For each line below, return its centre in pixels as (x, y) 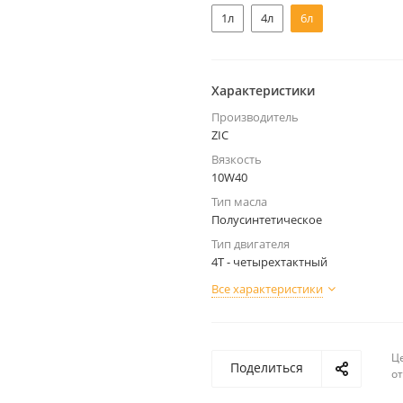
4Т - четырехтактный (269, 262)
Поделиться (267, 367)
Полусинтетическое (267, 219)
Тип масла (239, 201)
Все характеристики (267, 289)
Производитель (255, 117)
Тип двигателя (251, 244)
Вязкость (237, 159)
